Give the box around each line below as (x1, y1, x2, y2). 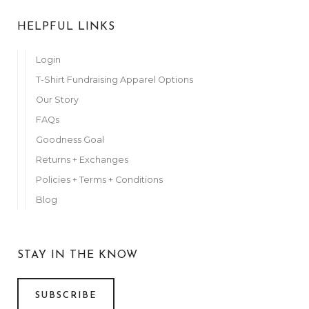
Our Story (36, 94, 79, 105)
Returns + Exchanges (36, 154, 128, 165)
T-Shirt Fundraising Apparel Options (36, 74, 195, 85)
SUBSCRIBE (34, 291, 97, 301)
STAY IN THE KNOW (17, 249, 138, 261)
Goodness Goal (36, 134, 104, 145)
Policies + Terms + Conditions (36, 174, 163, 185)
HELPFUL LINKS (17, 21, 115, 32)
